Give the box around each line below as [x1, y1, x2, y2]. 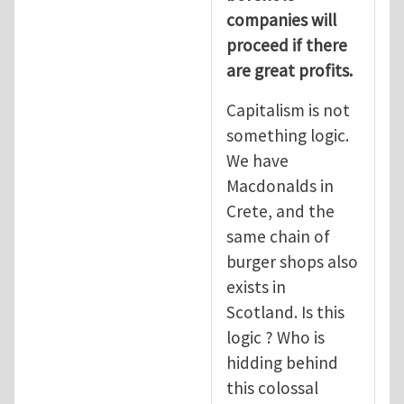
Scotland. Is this [226, 300, 344, 323]
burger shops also [226, 250, 358, 272]
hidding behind [226, 351, 338, 373]
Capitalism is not [226, 98, 350, 121]
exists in [226, 275, 286, 298]
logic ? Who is [226, 326, 325, 348]
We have [226, 149, 289, 171]
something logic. [226, 124, 349, 146]
